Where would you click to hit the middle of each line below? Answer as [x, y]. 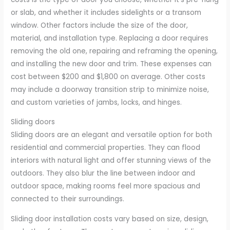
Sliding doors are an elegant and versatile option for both [112, 135]
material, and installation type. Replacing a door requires [110, 38]
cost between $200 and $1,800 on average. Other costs [108, 76]
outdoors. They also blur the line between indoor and [103, 174]
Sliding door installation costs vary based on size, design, [110, 219]
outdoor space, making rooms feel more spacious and [106, 186]
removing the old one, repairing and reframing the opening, [114, 51]
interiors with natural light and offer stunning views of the [111, 161]
